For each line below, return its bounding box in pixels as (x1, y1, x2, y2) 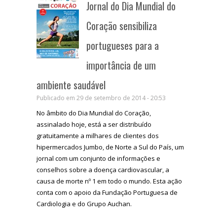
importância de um (86, 57, 156, 73)
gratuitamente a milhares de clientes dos (37, 131, 159, 140)
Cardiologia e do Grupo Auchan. (37, 199, 132, 208)
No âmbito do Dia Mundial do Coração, (37, 108, 151, 117)
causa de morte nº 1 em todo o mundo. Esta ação (37, 176, 182, 185)
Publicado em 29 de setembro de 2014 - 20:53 (37, 93, 166, 102)
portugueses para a (86, 37, 159, 53)
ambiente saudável (37, 77, 106, 92)
